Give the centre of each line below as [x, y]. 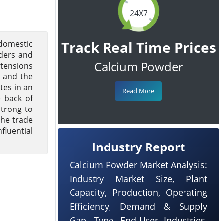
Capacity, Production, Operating [138, 192]
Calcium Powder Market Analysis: [138, 165]
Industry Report [138, 147]
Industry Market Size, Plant [138, 179]
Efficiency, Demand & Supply [138, 206]
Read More [138, 91]
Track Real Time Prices [138, 47]
